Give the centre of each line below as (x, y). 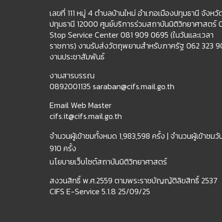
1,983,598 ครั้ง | (144, 136)
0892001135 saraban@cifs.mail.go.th (112, 86)
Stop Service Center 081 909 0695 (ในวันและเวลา (132, 34)
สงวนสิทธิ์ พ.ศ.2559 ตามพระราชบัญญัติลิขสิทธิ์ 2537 (134, 180)
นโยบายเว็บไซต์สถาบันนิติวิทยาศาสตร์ (108, 161)
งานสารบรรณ (72, 75)
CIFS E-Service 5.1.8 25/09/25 (100, 191)
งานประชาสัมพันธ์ (77, 56)
